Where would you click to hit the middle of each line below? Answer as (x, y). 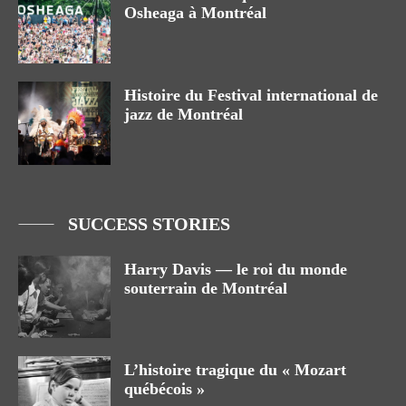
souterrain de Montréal (206, 288)
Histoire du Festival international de (251, 95)
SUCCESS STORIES (149, 223)
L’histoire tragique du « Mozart (235, 370)
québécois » (164, 389)
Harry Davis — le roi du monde (236, 269)
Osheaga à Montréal (195, 13)
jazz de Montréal (184, 114)
